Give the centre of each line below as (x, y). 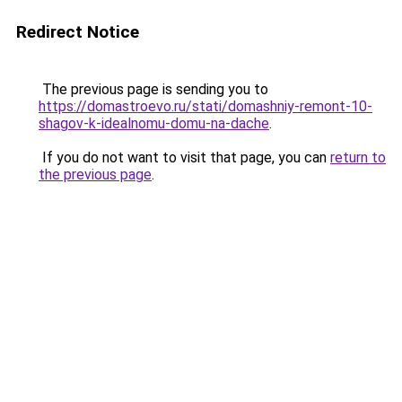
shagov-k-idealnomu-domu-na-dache (154, 123)
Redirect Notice (78, 32)
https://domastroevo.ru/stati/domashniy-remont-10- (205, 106)
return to (358, 157)
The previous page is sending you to (153, 89)
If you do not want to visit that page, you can (184, 157)
